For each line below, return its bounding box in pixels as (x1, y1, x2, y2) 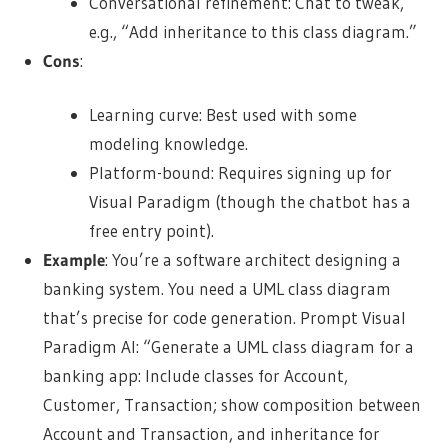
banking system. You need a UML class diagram (42, 278, 391, 300)
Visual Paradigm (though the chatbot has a (89, 191, 412, 213)
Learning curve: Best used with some (89, 104, 358, 126)
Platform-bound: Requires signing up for (89, 162, 393, 184)
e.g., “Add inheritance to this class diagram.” (89, 20, 418, 42)
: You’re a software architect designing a (104, 249, 401, 271)
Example (42, 249, 105, 271)
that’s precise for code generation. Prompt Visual (42, 307, 406, 329)
